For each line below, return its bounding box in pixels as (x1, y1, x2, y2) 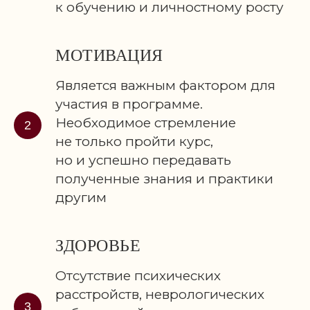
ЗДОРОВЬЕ (55, 237, 140, 255)
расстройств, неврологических (55, 286, 264, 303)
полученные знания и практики (55, 171, 273, 188)
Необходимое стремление (55, 115, 236, 131)
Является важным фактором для (55, 77, 275, 94)
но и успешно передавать (55, 152, 231, 169)
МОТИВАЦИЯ (55, 46, 163, 65)
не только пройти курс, (55, 134, 213, 150)
